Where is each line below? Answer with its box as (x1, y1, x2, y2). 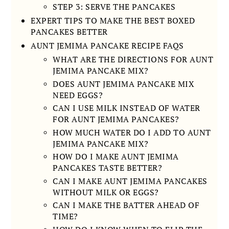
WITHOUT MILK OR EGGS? (53, 186, 159, 198)
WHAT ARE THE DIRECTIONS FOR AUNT (53, 54, 214, 65)
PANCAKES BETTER (31, 26, 108, 38)
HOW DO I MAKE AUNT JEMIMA (53, 151, 179, 163)
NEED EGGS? (53, 89, 103, 101)
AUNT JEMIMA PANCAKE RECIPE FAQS (31, 39, 184, 51)
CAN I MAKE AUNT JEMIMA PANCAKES (53, 175, 208, 187)
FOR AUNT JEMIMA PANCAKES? (53, 113, 179, 125)
